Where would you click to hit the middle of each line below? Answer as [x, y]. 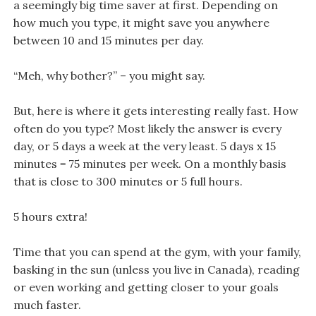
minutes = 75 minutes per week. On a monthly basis [150, 163]
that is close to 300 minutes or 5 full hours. [128, 181]
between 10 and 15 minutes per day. [108, 40]
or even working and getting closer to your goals [146, 287]
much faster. [47, 304]
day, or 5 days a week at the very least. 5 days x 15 [144, 146]
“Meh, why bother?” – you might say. [109, 75]
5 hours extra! [50, 216]
